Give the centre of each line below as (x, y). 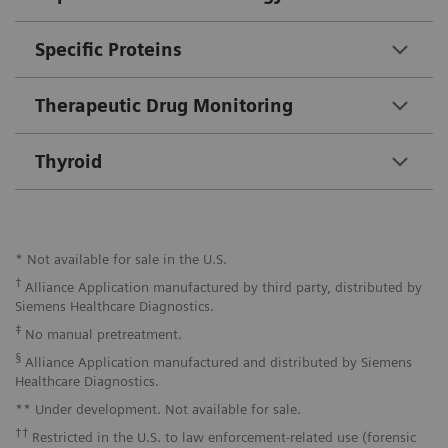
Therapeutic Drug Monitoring (164, 106)
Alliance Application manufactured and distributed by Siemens (218, 362)
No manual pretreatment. (103, 334)
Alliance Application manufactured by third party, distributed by (223, 287)
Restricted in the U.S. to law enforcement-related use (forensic (224, 437)
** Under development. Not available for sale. (158, 409)
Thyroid (68, 162)
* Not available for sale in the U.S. (121, 259)
